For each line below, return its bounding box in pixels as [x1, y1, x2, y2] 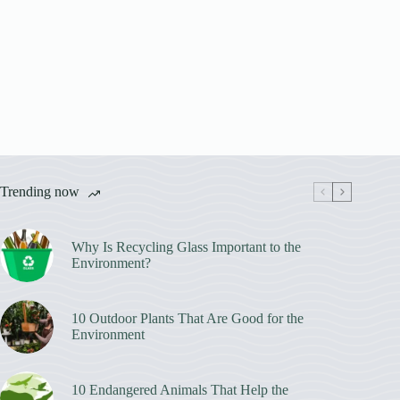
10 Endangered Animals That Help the [71, 381, 288, 397]
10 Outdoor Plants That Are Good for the [71, 310, 304, 326]
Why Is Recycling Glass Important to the [71, 238, 301, 254]
